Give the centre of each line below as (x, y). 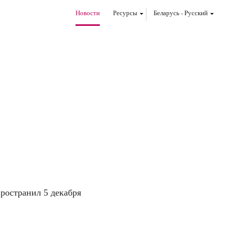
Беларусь (166, 13)
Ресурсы (125, 13)
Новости (88, 13)
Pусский (196, 13)
